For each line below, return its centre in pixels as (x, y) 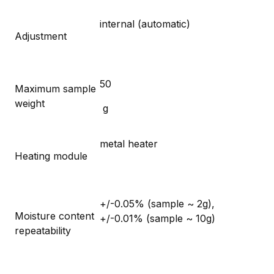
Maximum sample (55, 88)
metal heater (129, 143)
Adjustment (41, 36)
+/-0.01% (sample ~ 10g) (157, 218)
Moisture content (54, 216)
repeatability (43, 230)
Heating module (51, 156)
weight (30, 103)
